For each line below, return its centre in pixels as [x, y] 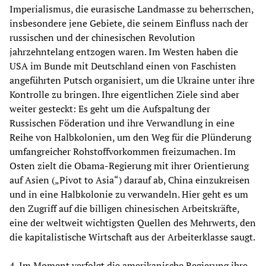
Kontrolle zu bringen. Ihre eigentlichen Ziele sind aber [124, 94]
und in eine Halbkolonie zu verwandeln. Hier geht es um [129, 194]
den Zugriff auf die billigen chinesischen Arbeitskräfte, [124, 208]
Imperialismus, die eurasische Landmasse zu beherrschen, [132, 9]
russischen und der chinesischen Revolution [102, 37]
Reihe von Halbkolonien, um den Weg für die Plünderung [130, 137]
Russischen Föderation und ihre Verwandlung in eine [122, 123]
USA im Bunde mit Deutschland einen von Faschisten [123, 66]
